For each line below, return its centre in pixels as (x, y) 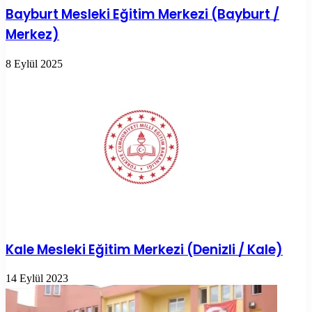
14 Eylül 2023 (37, 279)
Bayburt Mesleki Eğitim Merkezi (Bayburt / (142, 15)
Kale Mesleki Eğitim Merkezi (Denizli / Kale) (144, 249)
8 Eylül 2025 (34, 63)
